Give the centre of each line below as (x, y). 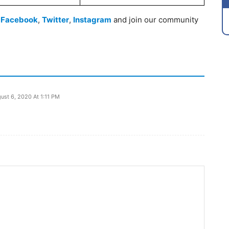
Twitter (55, 20)
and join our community (155, 20)
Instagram (92, 20)
